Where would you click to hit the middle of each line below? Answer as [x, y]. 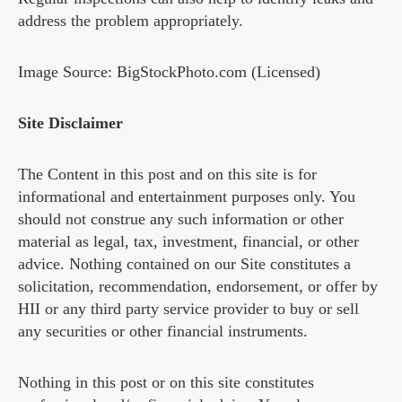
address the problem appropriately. [131, 21]
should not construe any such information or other [181, 219]
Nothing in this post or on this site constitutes [166, 382]
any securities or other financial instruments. [163, 331]
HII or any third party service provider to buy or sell [188, 309]
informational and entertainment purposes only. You [187, 197]
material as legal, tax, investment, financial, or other [188, 241]
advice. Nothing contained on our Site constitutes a [184, 264]
